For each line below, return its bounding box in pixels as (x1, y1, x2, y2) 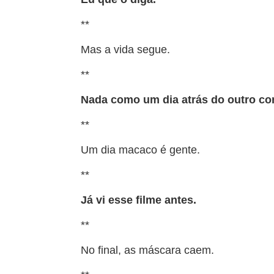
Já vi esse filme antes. (81, 194, 196, 206)
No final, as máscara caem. (81, 244, 214, 256)
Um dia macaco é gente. (81, 144, 200, 156)
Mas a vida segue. (81, 43, 170, 56)
